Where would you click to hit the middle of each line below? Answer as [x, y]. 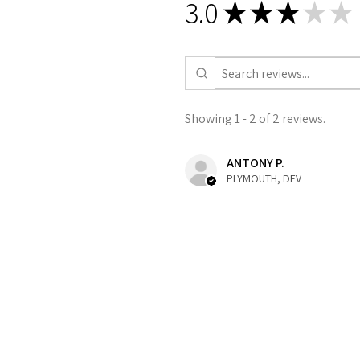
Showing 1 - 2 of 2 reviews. [255, 119]
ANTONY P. [256, 163]
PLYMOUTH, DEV [264, 179]
